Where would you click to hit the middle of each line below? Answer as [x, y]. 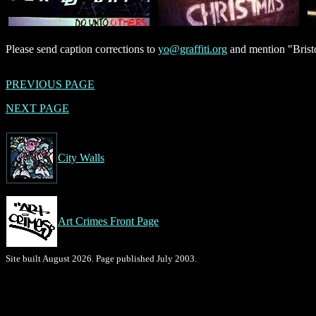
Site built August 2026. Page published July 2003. [101, 258]
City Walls [81, 157]
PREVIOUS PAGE [50, 84]
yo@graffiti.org [193, 49]
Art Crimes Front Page [108, 221]
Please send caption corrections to [82, 49]
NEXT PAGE [37, 108]
